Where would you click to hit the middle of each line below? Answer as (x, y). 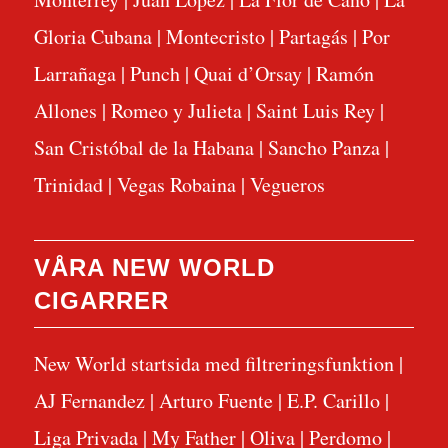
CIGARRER (101, 301)
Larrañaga (74, 73)
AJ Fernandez (89, 401)
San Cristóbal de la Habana (143, 147)
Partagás (313, 36)
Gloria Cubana (92, 36)
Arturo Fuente (215, 401)
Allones (65, 110)
